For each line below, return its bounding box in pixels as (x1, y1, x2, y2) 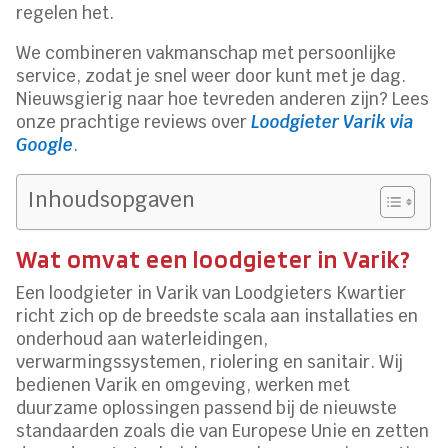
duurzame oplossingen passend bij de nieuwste (16, 396, 398, 419)
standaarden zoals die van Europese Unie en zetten (16, 419, 430, 442)
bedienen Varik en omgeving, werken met (16, 373, 351, 396)
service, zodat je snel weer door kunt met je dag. (16, 64, 407, 87)
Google (16, 133, 74, 156)
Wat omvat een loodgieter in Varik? (16, 243, 412, 274)
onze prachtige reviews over (16, 110, 252, 133)
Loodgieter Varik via (251, 110, 415, 133)
